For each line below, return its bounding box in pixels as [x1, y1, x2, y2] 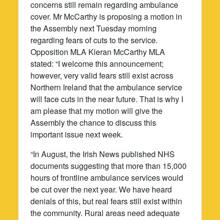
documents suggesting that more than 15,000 [30, 160, 187, 171]
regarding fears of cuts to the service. [30, 34, 158, 46]
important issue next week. [30, 128, 123, 140]
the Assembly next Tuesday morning [30, 22, 157, 34]
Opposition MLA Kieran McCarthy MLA [30, 46, 165, 57]
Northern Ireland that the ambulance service [30, 81, 183, 93]
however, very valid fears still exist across [30, 69, 174, 81]
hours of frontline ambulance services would [30, 171, 184, 183]
